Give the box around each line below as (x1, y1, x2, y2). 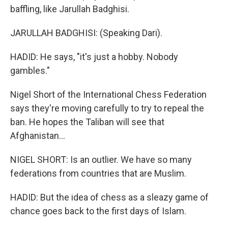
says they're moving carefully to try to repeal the (10, 103, 204, 113)
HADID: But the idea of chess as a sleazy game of (10, 192, 209, 203)
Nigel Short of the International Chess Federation (10, 89, 207, 100)
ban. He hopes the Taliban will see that (10, 117, 164, 127)
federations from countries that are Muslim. (10, 168, 186, 179)
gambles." (10, 65, 50, 76)
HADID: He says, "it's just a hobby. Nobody (10, 51, 178, 62)
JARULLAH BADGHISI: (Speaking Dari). (10, 27, 162, 38)
